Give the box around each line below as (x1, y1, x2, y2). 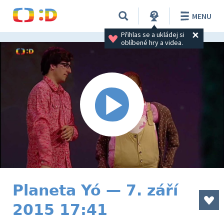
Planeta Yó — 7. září (12, 181, 178, 199)
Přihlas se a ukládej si (120, 29, 186, 39)
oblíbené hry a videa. (120, 37, 183, 47)
